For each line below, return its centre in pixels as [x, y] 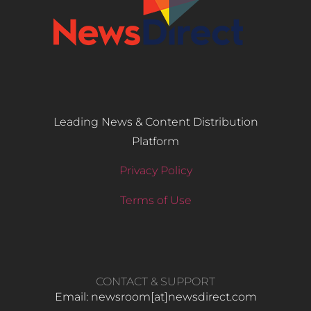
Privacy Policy [155, 171]
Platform [155, 141]
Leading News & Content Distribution [155, 121]
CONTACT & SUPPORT [155, 281]
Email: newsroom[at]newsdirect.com [155, 296]
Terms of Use [155, 200]
